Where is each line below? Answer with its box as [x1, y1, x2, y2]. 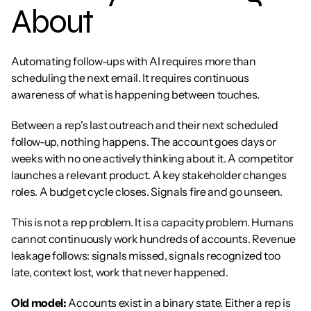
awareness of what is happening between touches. [11, 87, 260, 101]
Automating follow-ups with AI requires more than [11, 54, 256, 68]
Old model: [11, 296, 67, 310]
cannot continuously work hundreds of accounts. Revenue [11, 232, 296, 246]
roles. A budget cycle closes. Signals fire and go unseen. [11, 185, 283, 199]
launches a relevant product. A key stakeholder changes [11, 168, 287, 182]
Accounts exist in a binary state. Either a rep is [66, 296, 291, 310]
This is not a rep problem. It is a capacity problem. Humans [11, 215, 294, 229]
